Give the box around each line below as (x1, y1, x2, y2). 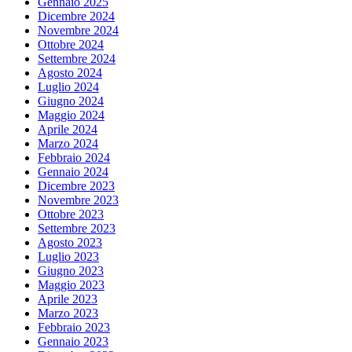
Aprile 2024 (38, 123, 97, 137)
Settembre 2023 (38, 222, 115, 236)
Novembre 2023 (38, 193, 119, 207)
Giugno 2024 (38, 94, 104, 108)
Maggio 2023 (38, 278, 104, 292)
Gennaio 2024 (38, 165, 108, 179)
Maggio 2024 (38, 108, 104, 123)
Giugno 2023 (38, 264, 104, 278)
